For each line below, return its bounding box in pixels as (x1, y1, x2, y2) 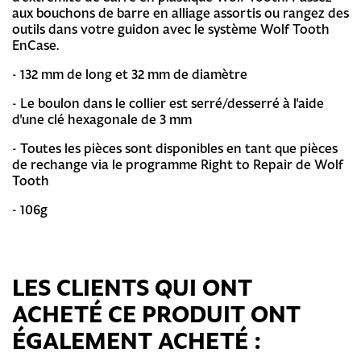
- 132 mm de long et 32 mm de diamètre (12, 65, 247, 82)
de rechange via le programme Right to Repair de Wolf (12, 156, 343, 172)
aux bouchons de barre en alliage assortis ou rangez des (12, 4, 349, 21)
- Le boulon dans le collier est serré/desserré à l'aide (12, 94, 324, 111)
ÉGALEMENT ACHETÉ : (12, 325, 261, 356)
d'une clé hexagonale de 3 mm (12, 110, 192, 127)
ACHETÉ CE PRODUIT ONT (12, 298, 301, 330)
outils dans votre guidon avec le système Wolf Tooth (12, 20, 330, 37)
